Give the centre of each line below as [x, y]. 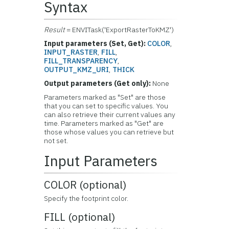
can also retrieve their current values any [110, 114]
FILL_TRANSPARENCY [81, 61]
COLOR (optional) [86, 185]
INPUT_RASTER [71, 52]
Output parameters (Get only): [98, 83]
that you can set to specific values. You [106, 106]
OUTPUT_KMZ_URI [77, 70]
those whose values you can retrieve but [109, 132]
